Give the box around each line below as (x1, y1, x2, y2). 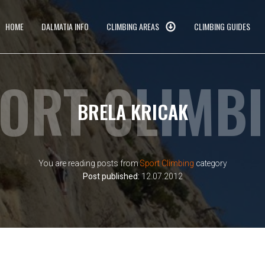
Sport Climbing (140, 157, 194, 170)
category (193, 157, 227, 170)
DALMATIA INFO (41, 20, 89, 33)
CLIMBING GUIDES (194, 20, 251, 33)
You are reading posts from (38, 157, 140, 170)
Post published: (82, 170, 140, 183)
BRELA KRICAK (77, 98, 188, 125)
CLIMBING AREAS (106, 20, 159, 33)
